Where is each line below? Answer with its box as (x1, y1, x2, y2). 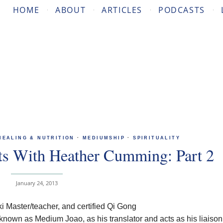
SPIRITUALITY (133, 135, 181, 140)
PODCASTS (158, 4, 205, 15)
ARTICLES (102, 4, 142, 15)
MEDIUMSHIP (83, 135, 125, 140)
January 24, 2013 (16, 179, 58, 187)
